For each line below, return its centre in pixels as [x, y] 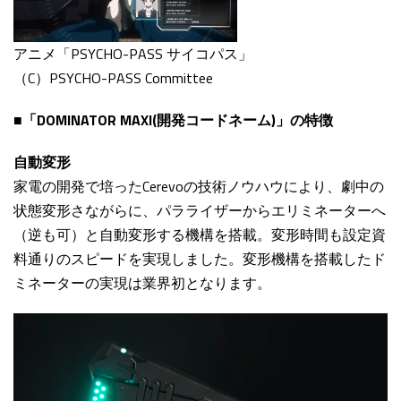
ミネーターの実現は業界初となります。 [142, 283]
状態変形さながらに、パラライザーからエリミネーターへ [200, 211]
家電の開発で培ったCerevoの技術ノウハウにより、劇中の [199, 187]
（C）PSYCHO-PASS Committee [113, 78]
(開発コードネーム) [214, 120]
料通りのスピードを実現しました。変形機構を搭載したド [200, 259]
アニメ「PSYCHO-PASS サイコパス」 [133, 54]
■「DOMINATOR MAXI [83, 120]
